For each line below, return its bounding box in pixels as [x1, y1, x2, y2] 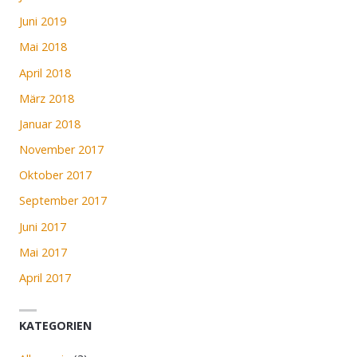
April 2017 [19, 270, 72, 285]
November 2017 [19, 142, 104, 158]
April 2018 [19, 65, 72, 80]
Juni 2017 [19, 218, 67, 234]
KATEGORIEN [19, 317, 92, 333]
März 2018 [19, 90, 75, 106]
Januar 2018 [19, 116, 81, 131]
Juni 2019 [19, 14, 67, 29]
